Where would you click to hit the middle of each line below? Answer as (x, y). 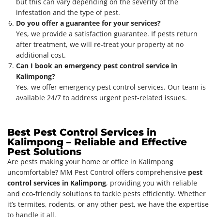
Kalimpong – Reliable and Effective (97, 142)
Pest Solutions (44, 151)
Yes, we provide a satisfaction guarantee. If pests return (107, 33)
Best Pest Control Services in (82, 132)
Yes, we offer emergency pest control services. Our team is (111, 87)
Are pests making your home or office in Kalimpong (90, 161)
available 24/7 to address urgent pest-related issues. (101, 97)
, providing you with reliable (152, 183)
